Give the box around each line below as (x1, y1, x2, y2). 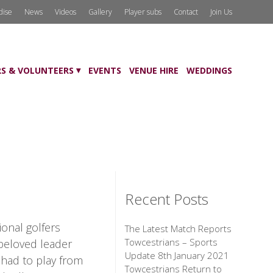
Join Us (210, 7, 232, 17)
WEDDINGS (186, 65, 232, 76)
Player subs (124, 7, 161, 17)
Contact (173, 7, 198, 17)
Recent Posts (125, 189, 209, 210)
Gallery (88, 7, 112, 17)
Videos (54, 7, 76, 17)
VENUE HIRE (129, 65, 179, 76)
